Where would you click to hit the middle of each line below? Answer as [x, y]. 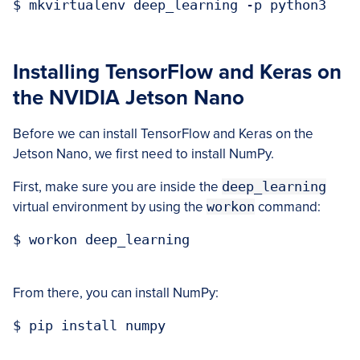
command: [288, 207]
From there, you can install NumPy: [116, 292]
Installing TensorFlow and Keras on [177, 72]
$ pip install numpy [89, 325]
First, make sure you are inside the [117, 186]
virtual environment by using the [110, 207]
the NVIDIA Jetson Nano [129, 97]
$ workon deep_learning [101, 239]
